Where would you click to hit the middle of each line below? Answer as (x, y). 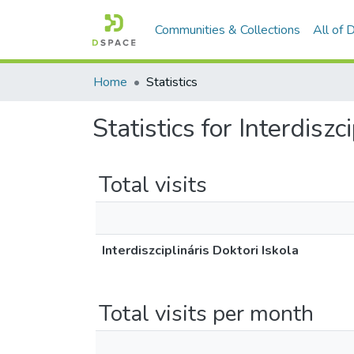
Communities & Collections (228, 30)
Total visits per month (206, 314)
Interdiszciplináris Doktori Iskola (200, 250)
